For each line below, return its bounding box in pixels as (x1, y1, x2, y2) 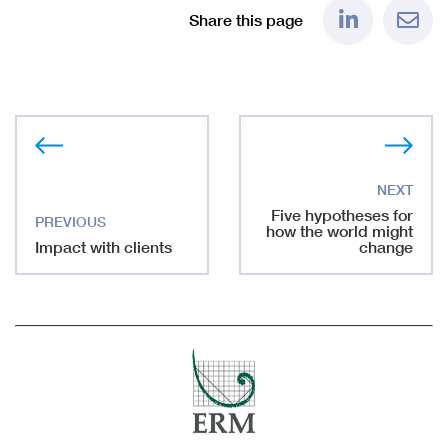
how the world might (266, 221, 413, 240)
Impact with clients (35, 237, 172, 256)
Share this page (189, 10, 303, 29)
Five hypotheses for (271, 205, 413, 224)
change (359, 237, 413, 256)
